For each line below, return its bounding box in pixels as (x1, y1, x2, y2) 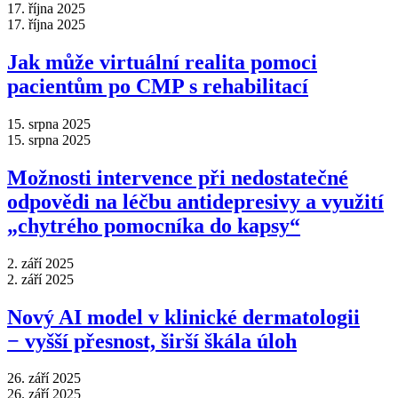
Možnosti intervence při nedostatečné (7, 165, 348, 189)
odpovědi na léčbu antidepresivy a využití (7, 189, 384, 213)
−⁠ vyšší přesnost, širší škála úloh (7, 329, 297, 353)
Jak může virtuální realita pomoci (7, 50, 317, 74)
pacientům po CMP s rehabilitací (7, 74, 308, 98)
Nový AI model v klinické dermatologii (7, 305, 360, 329)
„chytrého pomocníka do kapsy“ (7, 213, 300, 237)
